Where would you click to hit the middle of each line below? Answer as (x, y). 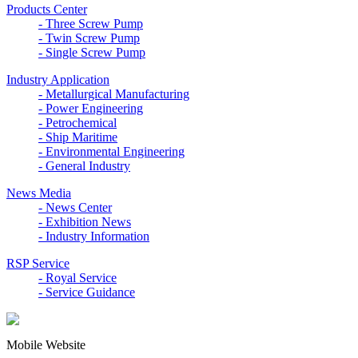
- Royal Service (78, 278)
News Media (39, 193)
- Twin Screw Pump (89, 38)
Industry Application (58, 80)
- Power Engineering (91, 109)
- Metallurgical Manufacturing (114, 94)
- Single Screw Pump (92, 53)
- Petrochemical (78, 123)
